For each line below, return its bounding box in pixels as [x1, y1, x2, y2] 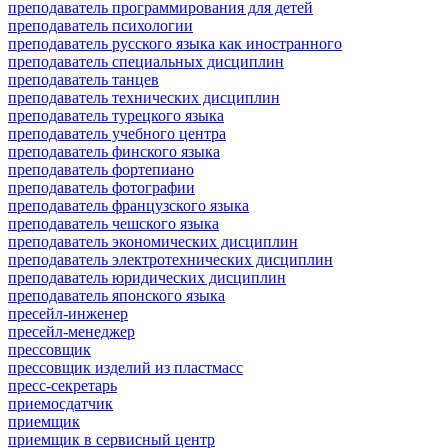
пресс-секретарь [8, 376, 117, 394]
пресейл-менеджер [8, 322, 135, 340]
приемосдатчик [8, 394, 113, 412]
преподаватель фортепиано [8, 160, 194, 178]
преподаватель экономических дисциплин [8, 232, 298, 250]
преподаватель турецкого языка [8, 106, 224, 124]
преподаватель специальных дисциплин [8, 52, 284, 70]
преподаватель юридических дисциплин [8, 268, 286, 286]
